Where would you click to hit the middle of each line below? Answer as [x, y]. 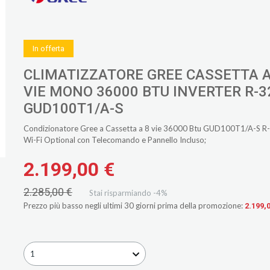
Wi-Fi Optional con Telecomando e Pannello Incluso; [115, 140]
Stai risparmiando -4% [128, 193]
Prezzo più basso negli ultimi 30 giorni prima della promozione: [133, 205]
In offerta [49, 49]
